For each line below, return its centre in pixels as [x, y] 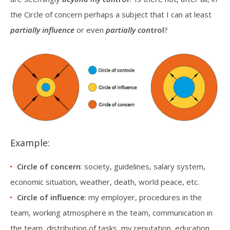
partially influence [42, 30]
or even [90, 30]
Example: [30, 142]
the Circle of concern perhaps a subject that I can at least [111, 15]
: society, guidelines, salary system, [143, 166]
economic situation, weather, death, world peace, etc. [105, 181]
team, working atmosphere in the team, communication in [111, 212]
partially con [128, 30]
